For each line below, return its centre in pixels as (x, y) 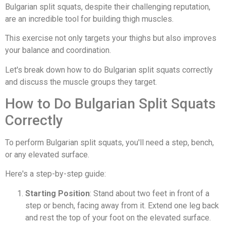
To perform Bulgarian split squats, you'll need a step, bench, (109, 142)
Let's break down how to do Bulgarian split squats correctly (109, 70)
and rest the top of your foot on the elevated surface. (118, 217)
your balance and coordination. (58, 50)
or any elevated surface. (47, 154)
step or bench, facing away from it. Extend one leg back (122, 205)
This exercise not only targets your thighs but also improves (111, 38)
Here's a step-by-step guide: (55, 174)
